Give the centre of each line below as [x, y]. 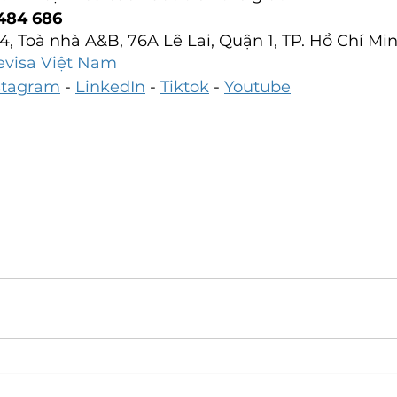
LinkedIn [110, 86]
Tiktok [185, 86]
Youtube [257, 86]
